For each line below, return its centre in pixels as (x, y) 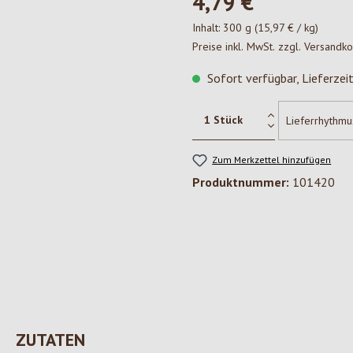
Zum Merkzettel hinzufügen (272, 160)
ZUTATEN (50, 340)
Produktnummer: (242, 182)
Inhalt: (208, 28)
